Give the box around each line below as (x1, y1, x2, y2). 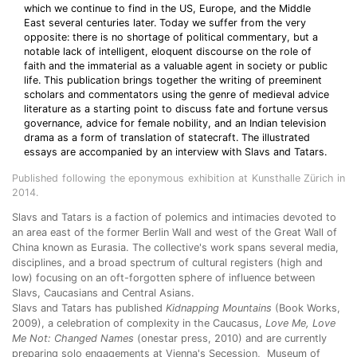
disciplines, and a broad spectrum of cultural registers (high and (12, 257, 323, 269)
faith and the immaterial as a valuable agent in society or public (24, 60, 328, 72)
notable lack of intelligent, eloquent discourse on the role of (24, 45, 312, 57)
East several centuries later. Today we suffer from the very (24, 17, 306, 29)
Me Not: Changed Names (12, 332, 134, 344)
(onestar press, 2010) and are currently (134, 332, 327, 344)
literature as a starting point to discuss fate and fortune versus (24, 103, 328, 115)
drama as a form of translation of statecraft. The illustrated (24, 131, 310, 143)
